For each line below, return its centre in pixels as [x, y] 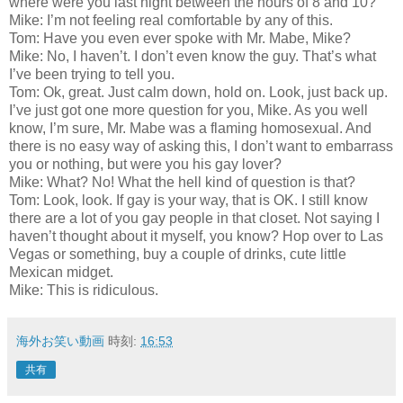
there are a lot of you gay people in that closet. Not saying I [194, 218]
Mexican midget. [61, 272]
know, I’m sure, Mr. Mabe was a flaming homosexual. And [190, 128]
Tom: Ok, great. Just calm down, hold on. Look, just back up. [198, 92]
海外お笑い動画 [60, 340]
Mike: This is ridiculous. [84, 290]
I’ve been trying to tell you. [92, 74]
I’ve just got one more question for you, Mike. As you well [188, 110]
